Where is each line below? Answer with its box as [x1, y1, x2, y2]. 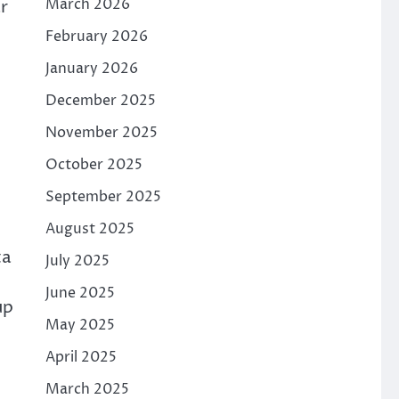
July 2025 [45, 251, 110, 271]
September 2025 [45, 187, 161, 207]
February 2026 [45, 27, 148, 46]
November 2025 [45, 123, 158, 142]
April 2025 [45, 347, 117, 367]
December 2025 [45, 91, 156, 110]
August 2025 [45, 219, 134, 239]
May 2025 [45, 315, 115, 335]
